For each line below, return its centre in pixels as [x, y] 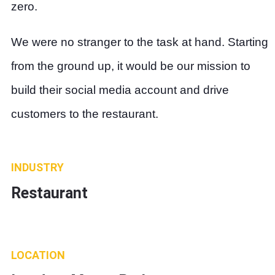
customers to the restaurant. [85, 114]
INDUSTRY [37, 167]
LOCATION [38, 255]
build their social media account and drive [120, 90]
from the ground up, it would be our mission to [131, 66]
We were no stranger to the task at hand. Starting [140, 42]
